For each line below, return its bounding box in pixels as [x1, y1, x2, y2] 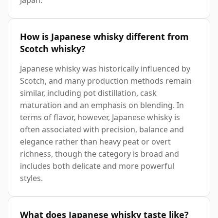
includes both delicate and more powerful [20, 160, 174, 171]
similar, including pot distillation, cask [20, 87, 157, 98]
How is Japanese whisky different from [20, 30, 189, 42]
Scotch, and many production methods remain [20, 75, 192, 86]
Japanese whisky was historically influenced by [20, 63, 190, 74]
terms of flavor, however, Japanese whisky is [20, 111, 180, 123]
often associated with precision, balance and [20, 124, 184, 135]
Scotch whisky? [20, 42, 86, 54]
